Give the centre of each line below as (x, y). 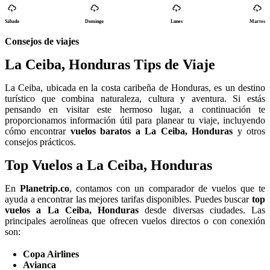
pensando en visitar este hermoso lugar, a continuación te (135, 110)
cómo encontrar (38, 131)
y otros (249, 131)
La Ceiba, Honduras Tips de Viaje (110, 65)
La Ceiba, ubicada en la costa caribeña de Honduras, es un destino (135, 88)
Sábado (12, 22)
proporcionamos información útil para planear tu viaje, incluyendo (135, 121)
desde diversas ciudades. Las (202, 210)
